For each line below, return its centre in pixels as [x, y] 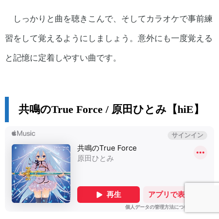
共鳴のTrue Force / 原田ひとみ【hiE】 [111, 109]
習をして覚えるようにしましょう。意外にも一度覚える [109, 38]
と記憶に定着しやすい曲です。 [63, 57]
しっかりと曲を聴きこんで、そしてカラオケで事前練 [113, 18]
